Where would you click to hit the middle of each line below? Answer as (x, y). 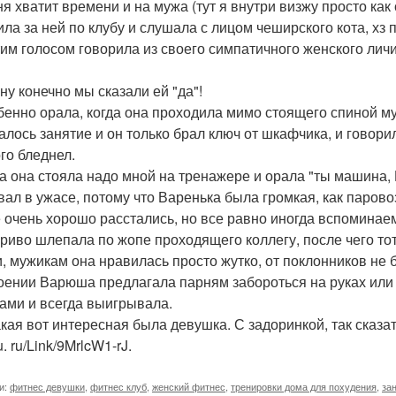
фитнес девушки (47, 386)
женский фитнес (189, 386)
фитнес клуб (118, 386)
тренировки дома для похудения (304, 386)
